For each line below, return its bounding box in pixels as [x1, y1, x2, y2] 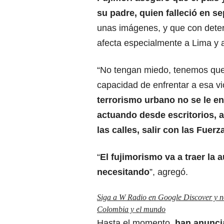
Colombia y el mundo [97, 205, 165, 214]
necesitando [97, 167, 149, 177]
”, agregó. [149, 167, 188, 177]
